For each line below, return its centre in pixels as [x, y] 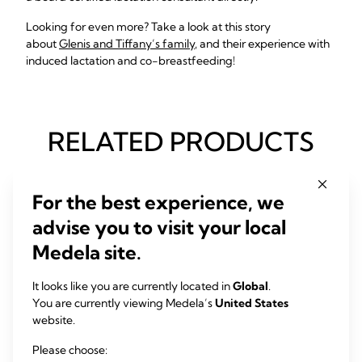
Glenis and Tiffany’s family [127, 44]
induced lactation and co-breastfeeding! [130, 61]
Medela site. [87, 252]
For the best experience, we [158, 202]
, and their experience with [262, 44]
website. [54, 320]
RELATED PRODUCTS [181, 141]
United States [252, 303]
